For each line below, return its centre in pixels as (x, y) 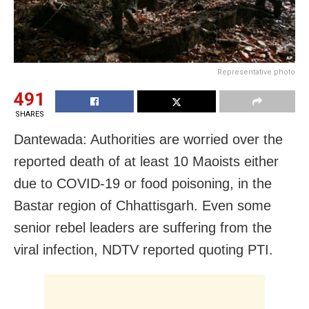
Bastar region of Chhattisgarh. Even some (142, 205)
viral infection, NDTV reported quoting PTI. (143, 249)
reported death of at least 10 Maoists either (146, 161)
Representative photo (256, 72)
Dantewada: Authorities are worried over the (148, 139)
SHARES (29, 114)
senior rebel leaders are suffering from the (143, 227)
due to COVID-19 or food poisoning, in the (143, 183)
